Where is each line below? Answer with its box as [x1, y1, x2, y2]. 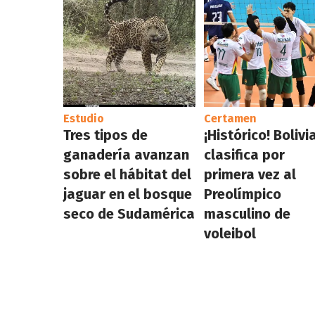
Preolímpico [204, 185, 282, 202]
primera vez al [204, 165, 297, 183]
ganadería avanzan [63, 146, 189, 163]
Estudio [63, 111, 104, 125]
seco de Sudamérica [63, 205, 195, 222]
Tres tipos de [63, 126, 148, 143]
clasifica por [204, 146, 285, 163]
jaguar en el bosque [63, 185, 192, 202]
